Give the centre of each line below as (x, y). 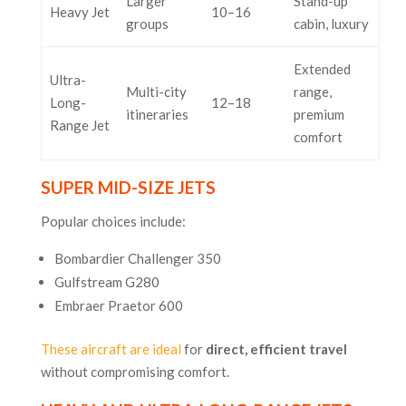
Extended (322, 69)
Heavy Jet (79, 12)
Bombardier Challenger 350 (137, 259)
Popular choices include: (113, 222)
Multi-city (156, 92)
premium (319, 115)
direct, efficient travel (276, 349)
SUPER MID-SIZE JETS (128, 188)
